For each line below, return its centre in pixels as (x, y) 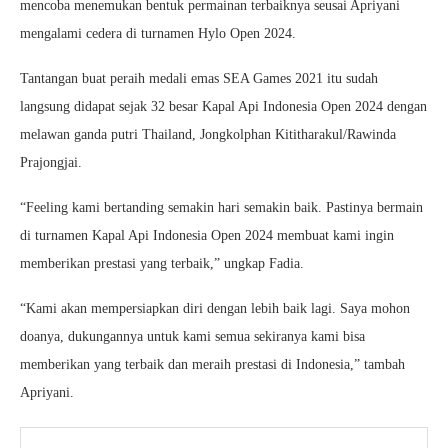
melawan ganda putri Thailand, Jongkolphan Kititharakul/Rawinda (208, 134)
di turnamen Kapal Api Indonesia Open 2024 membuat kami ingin (207, 235)
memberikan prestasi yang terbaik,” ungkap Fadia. (162, 263)
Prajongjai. (51, 162)
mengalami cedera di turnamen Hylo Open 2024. (158, 33)
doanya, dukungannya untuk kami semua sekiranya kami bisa (192, 336)
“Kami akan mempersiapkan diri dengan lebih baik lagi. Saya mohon (215, 308)
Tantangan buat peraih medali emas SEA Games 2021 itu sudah (199, 78)
